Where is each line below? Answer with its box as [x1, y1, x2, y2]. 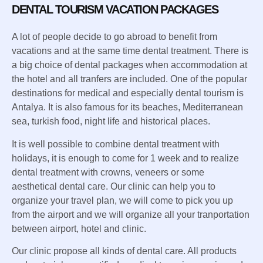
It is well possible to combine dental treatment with [12, 139, 220, 149]
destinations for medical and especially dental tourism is [12, 88, 244, 99]
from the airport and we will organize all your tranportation [12, 209, 249, 220]
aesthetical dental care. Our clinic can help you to [12, 181, 215, 191]
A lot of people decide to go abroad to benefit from [12, 32, 217, 42]
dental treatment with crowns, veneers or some [12, 167, 204, 177]
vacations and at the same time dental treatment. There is [12, 46, 248, 56]
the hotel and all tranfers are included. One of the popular [12, 74, 247, 85]
